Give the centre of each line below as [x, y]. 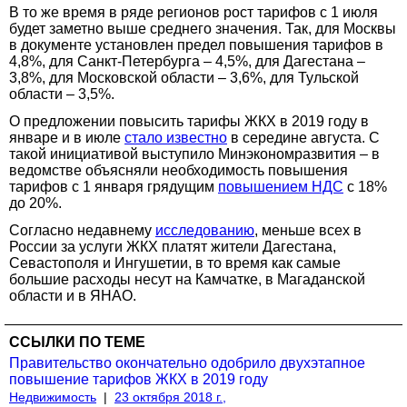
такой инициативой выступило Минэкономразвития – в [194, 154]
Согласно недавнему [82, 230]
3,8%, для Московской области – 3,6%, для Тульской [184, 77]
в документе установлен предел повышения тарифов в [196, 45]
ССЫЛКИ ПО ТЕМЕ [77, 342]
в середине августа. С [303, 137]
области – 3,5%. [62, 94]
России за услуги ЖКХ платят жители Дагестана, [173, 246]
